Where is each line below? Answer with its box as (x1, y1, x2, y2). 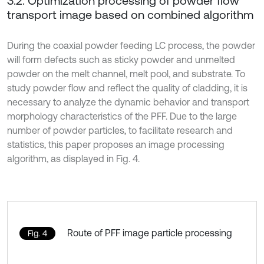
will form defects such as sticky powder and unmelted (7, 54, 235, 65)
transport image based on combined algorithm (7, 8, 253, 22)
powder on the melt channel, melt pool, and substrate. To (7, 68, 245, 80)
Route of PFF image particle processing (67, 227, 232, 239)
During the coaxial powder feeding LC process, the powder (7, 40, 255, 51)
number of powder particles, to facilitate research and (7, 125, 233, 136)
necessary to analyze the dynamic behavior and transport (7, 97, 249, 108)
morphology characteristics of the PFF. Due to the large (7, 111, 237, 122)
